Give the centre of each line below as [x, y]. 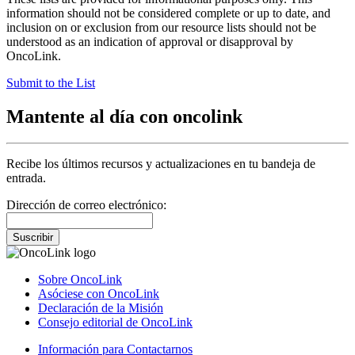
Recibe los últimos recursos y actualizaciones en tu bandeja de [161, 164]
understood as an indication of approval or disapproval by [150, 41]
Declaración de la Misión [101, 308]
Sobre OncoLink [80, 280]
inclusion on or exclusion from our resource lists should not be [161, 27]
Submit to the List [51, 82]
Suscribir [33, 238]
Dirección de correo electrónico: [86, 205]
